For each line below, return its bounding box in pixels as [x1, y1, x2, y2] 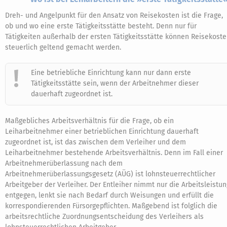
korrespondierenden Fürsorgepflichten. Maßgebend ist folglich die [5, 202, 217, 210]
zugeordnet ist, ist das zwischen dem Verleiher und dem [5, 138, 186, 146]
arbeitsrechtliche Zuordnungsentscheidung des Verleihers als [5, 212, 204, 221]
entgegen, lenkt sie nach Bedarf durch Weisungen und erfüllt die [5, 191, 214, 200]
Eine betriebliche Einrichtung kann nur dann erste [31, 68, 191, 77]
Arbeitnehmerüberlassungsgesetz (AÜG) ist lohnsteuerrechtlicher [5, 170, 215, 178]
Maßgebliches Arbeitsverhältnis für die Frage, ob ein [5, 117, 174, 125]
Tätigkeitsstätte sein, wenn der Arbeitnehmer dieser [31, 79, 199, 88]
